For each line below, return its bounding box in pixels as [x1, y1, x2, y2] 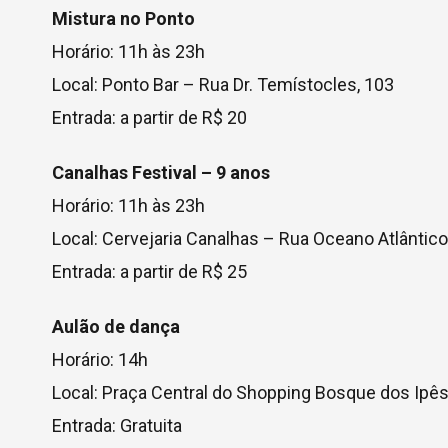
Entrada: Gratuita [52, 415, 182, 436]
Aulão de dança [52, 316, 180, 337]
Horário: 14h [52, 349, 148, 370]
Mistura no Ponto [52, 8, 195, 29]
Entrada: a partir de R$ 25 [52, 261, 247, 282]
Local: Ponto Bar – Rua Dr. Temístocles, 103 [52, 74, 394, 95]
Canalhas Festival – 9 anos [52, 162, 270, 183]
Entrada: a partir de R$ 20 [52, 107, 247, 128]
